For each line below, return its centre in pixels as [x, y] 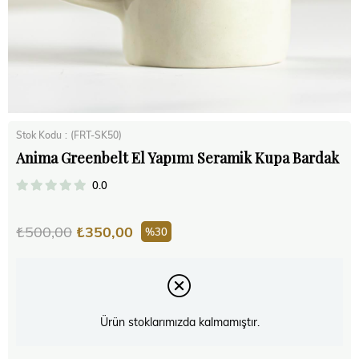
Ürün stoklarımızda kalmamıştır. [179, 322]
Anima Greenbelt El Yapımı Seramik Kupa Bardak [177, 158]
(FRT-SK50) [96, 135]
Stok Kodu [39, 135]
